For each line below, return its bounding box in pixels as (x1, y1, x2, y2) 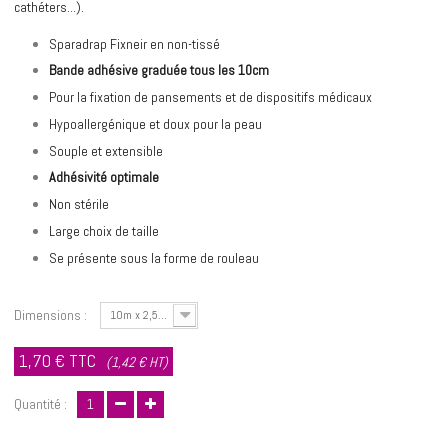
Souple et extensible (49, 141, 163, 160)
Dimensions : (14, 305, 90, 324)
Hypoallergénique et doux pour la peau (49, 114, 262, 133)
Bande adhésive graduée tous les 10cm (49, 61, 269, 80)
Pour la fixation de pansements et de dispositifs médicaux (49, 88, 372, 106)
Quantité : (14, 394, 67, 413)
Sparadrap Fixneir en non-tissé (49, 34, 220, 53)
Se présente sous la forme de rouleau (49, 248, 259, 267)
